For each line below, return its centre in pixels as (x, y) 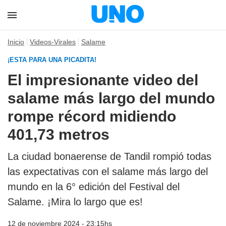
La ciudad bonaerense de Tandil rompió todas (109, 156)
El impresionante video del (103, 80)
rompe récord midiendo (92, 116)
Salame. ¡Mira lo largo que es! (75, 202)
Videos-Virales (53, 42)
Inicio (16, 42)
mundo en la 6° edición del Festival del (94, 187)
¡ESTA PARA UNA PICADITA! (52, 60)
